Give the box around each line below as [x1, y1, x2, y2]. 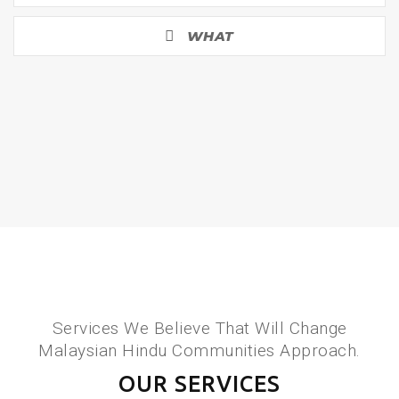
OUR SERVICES [118, 370, 281, 396]
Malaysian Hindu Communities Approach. [38, 339, 361, 361]
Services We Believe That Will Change [52, 317, 347, 338]
